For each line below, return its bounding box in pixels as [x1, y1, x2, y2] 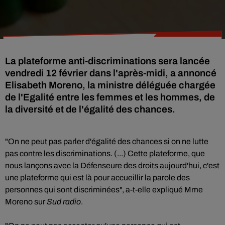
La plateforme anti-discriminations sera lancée [5, 56, 210, 66]
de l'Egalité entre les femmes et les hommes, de [5, 92, 215, 102]
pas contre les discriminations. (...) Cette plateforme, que [5, 149, 205, 158]
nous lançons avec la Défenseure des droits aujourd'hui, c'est [5, 161, 219, 170]
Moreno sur [5, 197, 47, 206]
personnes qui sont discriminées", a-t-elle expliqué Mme [5, 185, 203, 194]
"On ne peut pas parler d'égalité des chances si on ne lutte [5, 137, 208, 146]
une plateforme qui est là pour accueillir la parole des [5, 173, 190, 182]
